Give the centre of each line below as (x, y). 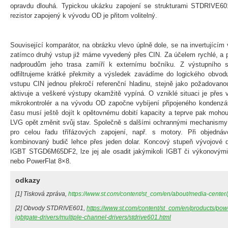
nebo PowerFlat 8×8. (41, 161)
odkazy (28, 180)
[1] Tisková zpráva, (42, 194)
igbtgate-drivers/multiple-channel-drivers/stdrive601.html (93, 217)
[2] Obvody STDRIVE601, (51, 208)
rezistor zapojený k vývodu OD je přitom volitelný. (84, 15)
